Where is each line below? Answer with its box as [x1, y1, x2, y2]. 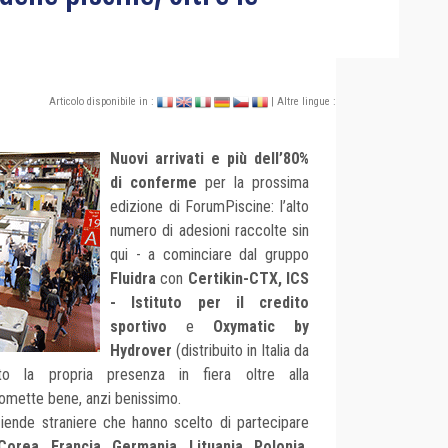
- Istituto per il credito [110, 293, 309, 313]
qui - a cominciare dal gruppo [110, 245, 309, 265]
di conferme [110, 173, 197, 193]
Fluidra [110, 269, 156, 289]
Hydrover [110, 341, 172, 361]
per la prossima [197, 173, 309, 193]
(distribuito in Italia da [172, 341, 309, 361]
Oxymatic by [213, 317, 309, 337]
